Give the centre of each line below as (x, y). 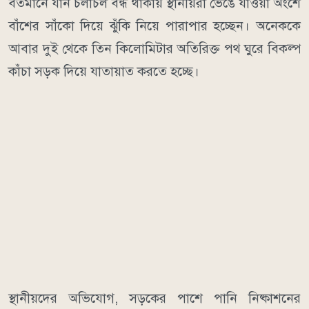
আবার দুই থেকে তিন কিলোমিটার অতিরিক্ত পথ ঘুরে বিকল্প (154, 48)
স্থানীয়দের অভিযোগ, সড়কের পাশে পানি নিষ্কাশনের (154, 298)
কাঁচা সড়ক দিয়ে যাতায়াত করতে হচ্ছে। (104, 71)
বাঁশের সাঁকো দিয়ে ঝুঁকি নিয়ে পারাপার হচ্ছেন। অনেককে (154, 26)
